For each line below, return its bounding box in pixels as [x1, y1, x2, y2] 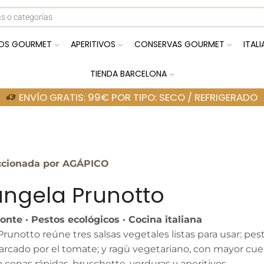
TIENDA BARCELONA [90, 68, 167, 80]
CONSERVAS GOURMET [134, 38, 225, 50]
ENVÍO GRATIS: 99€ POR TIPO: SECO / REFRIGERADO [19, 90, 258, 104]
